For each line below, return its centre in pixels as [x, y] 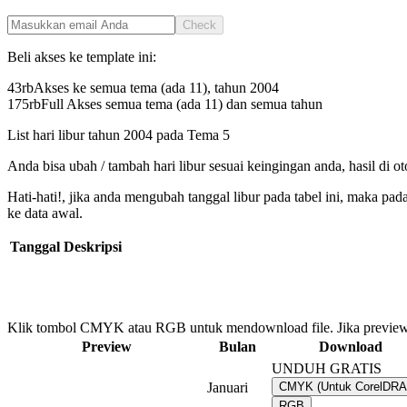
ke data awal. [45, 213]
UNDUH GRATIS [327, 369]
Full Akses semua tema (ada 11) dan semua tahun [182, 104]
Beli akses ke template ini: [82, 57]
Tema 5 [208, 135]
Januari [228, 388]
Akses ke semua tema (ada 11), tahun [142, 88]
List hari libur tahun [65, 135]
